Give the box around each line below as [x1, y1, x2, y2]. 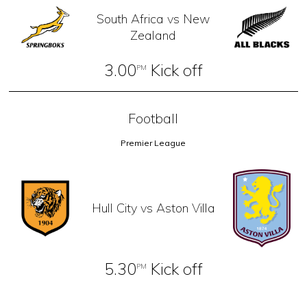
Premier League [121, 137, 186, 148]
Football [128, 109, 179, 127]
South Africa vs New [97, 10, 210, 27]
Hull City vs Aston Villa [91, 200, 215, 217]
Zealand [130, 27, 177, 43]
